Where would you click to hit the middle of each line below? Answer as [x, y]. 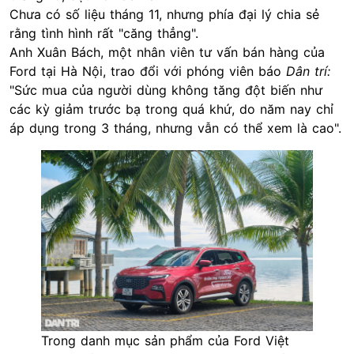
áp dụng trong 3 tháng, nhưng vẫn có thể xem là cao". [175, 128]
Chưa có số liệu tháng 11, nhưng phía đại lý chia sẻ [164, 14]
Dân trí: [308, 71]
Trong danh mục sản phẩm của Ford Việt [165, 341]
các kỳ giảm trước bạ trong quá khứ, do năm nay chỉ [171, 109]
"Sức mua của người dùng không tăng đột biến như [166, 90]
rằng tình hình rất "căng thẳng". [104, 33]
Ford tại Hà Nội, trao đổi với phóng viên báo [148, 71]
